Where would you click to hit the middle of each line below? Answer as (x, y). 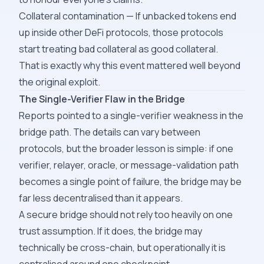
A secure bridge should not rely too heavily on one (126, 214)
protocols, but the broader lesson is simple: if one (126, 148)
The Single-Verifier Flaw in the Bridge (102, 99)
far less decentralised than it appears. (101, 198)
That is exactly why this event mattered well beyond (130, 65)
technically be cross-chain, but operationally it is (122, 247)
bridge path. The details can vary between (110, 132)
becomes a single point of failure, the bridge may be (130, 181)
